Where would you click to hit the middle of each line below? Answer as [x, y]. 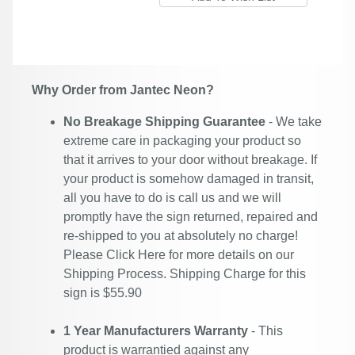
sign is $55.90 [103, 293]
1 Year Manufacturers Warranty [156, 331]
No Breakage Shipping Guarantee [164, 122]
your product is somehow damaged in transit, [189, 179]
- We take [294, 122]
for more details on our [230, 255]
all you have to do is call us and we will [172, 198]
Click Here [136, 255]
